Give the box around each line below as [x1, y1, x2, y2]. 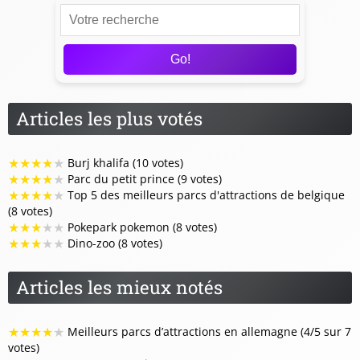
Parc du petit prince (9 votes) [64, 170, 222, 186]
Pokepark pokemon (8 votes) [64, 219, 217, 235]
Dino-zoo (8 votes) [64, 235, 162, 251]
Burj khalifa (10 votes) [64, 154, 183, 170]
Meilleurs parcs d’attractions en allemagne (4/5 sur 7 [64, 323, 351, 339]
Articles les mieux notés [16, 275, 223, 299]
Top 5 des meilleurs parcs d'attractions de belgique [64, 186, 345, 202]
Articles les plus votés [16, 106, 202, 130]
